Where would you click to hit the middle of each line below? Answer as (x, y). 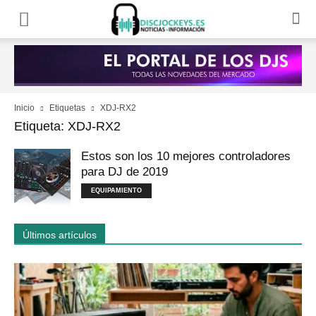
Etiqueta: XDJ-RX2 (67, 126)
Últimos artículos (60, 235)
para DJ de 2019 (124, 172)
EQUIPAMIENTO (116, 190)
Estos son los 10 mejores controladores (186, 156)
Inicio (24, 108)
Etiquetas (67, 108)
